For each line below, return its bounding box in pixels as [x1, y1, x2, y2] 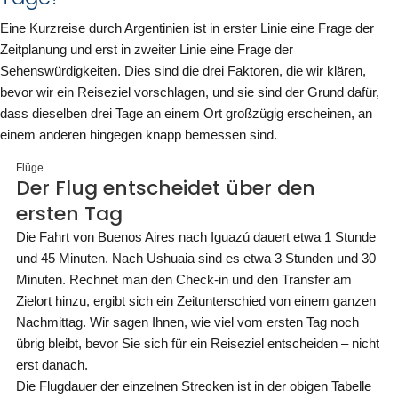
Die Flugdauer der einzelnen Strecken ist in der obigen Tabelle [16, 378, 371, 394]
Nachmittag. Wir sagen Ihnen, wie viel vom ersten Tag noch [16, 314, 359, 330]
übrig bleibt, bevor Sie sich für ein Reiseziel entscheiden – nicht [16, 336, 379, 351]
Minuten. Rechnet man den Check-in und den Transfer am [16, 272, 352, 287]
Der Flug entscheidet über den [16, 174, 315, 202]
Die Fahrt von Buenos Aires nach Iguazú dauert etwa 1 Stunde [16, 229, 376, 244]
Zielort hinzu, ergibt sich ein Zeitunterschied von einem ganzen [16, 293, 376, 308]
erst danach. [16, 357, 88, 372]
